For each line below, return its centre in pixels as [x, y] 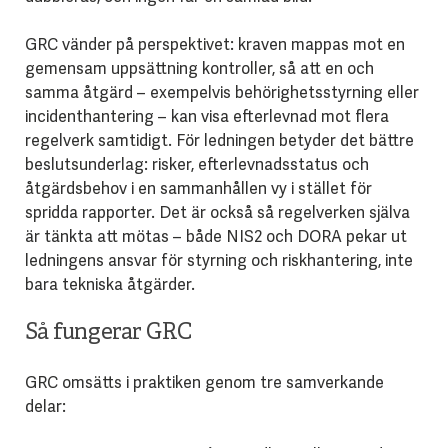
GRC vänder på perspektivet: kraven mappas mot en [214, 44]
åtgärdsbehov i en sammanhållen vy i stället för [198, 188]
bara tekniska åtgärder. [109, 284]
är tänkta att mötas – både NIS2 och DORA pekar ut [215, 236]
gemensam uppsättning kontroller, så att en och [199, 68]
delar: [45, 406]
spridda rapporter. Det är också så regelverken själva [217, 212]
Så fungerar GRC [108, 333]
